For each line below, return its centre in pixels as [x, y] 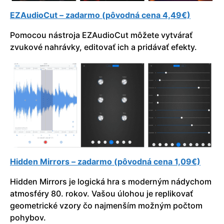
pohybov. [28, 218]
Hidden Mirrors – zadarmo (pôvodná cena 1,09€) [105, 162]
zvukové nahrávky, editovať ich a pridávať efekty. [103, 47]
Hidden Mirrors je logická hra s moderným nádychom [111, 182]
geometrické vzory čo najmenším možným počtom [106, 206]
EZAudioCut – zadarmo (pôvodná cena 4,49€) [100, 15]
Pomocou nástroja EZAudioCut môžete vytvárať [101, 35]
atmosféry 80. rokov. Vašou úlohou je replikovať [101, 194]
